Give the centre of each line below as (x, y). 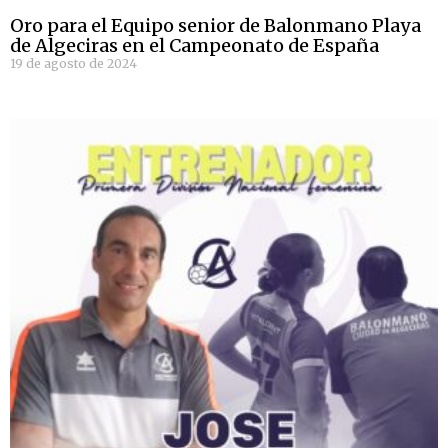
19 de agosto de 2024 (73, 64)
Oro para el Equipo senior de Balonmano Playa (215, 26)
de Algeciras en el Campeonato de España (194, 46)
